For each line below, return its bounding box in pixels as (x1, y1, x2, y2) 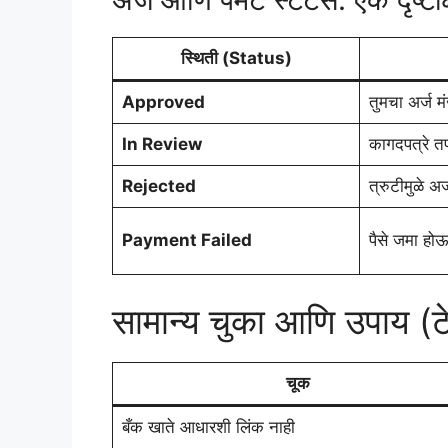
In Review (121, 133, 202, 154)
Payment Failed (121, 229, 252, 250)
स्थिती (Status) (180, 47, 292, 68)
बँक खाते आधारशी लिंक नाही (121, 417, 295, 438)
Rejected (121, 175, 196, 196)
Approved (121, 91, 205, 112)
